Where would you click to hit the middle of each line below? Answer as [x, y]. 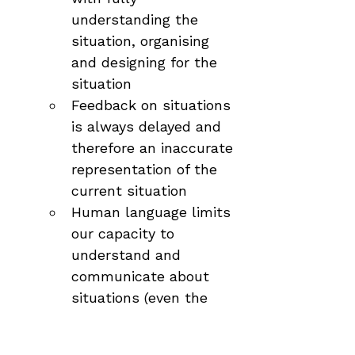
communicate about [143, 276]
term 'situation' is [134, 319]
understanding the [137, 19]
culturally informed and [155, 340]
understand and [128, 255]
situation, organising [143, 41]
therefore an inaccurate [155, 148]
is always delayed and [149, 126]
